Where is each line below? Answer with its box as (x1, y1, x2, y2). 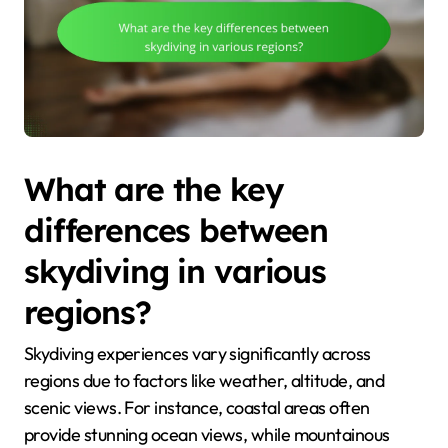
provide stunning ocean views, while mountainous (24, 422, 390, 446)
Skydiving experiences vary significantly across (24, 341, 371, 365)
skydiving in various (24, 251, 326, 292)
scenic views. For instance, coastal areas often (24, 395, 370, 419)
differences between (24, 210, 329, 251)
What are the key (24, 169, 283, 210)
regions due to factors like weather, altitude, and (24, 368, 384, 392)
